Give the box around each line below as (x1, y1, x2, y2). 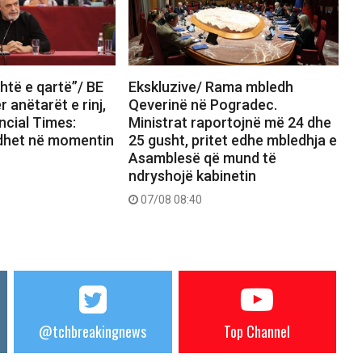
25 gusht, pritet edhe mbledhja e (128, 131, 337, 149)
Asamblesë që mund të (128, 149, 276, 166)
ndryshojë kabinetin (128, 166, 256, 184)
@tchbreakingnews (39, 320, 147, 342)
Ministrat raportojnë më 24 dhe (128, 113, 331, 131)
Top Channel (224, 320, 291, 342)
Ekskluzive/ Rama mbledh (128, 78, 293, 95)
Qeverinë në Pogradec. (128, 95, 277, 113)
